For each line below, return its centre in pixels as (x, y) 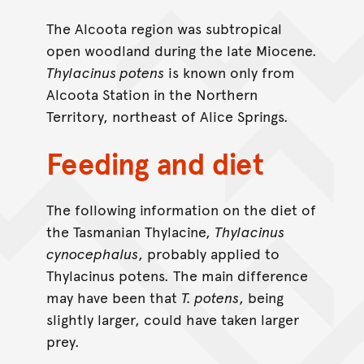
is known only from (229, 72)
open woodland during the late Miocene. (181, 50)
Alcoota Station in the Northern (152, 94)
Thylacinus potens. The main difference (177, 275)
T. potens (210, 297)
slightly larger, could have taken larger (172, 319)
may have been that (113, 297)
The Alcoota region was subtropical (164, 28)
